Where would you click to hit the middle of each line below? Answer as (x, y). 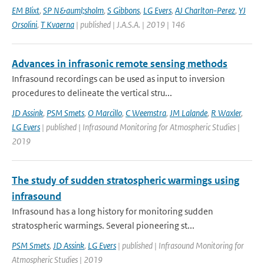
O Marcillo (105, 113)
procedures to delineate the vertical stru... (92, 93)
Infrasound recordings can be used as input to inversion (118, 79)
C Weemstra (146, 113)
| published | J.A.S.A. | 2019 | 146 (130, 24)
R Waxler (226, 113)
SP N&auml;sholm (73, 10)
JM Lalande (189, 113)
